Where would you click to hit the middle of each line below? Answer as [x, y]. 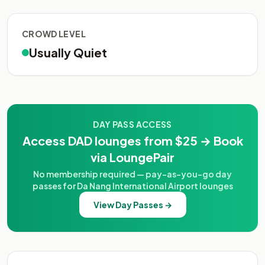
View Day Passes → [132, 205]
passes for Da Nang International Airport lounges [132, 186]
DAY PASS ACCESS [132, 124]
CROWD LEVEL [54, 34]
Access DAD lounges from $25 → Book [132, 140]
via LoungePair [132, 157]
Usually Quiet [68, 52]
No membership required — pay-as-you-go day [132, 174]
